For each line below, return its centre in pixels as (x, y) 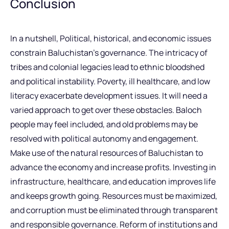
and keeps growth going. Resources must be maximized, (114, 196)
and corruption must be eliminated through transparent (114, 210)
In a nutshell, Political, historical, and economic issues (111, 38)
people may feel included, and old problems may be (104, 124)
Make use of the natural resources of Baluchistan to (107, 153)
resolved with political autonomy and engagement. (104, 138)
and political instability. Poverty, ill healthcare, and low (110, 81)
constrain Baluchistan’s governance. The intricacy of (109, 52)
